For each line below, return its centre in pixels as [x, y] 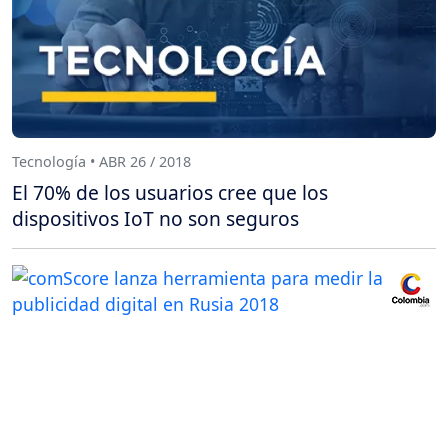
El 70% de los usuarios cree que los [170, 193]
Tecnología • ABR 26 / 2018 [101, 161]
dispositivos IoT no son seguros [155, 219]
